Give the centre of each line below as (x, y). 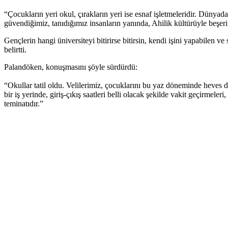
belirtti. (15, 50)
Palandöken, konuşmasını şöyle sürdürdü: (71, 67)
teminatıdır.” (24, 104)
